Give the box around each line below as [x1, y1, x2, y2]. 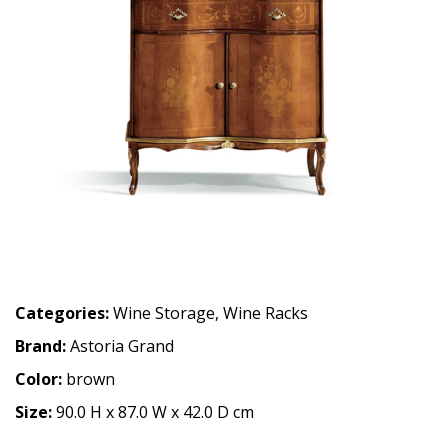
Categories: [15, 302, 109, 325]
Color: [15, 368, 66, 391]
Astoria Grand [70, 335, 174, 358]
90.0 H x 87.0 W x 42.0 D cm [56, 401, 254, 424]
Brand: [15, 335, 70, 358]
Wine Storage [113, 302, 215, 325]
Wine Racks [223, 302, 308, 325]
